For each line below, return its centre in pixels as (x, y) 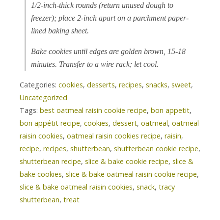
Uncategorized (43, 98)
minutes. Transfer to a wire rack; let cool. (95, 64)
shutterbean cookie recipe (156, 149)
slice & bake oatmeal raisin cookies (76, 187)
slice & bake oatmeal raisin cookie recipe (131, 174)
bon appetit (170, 110)
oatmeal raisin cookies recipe (114, 136)
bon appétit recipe (50, 123)
